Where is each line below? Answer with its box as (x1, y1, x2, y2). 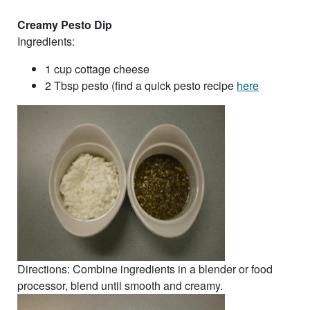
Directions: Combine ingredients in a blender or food (17, 260, 273, 277)
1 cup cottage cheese (45, 60, 149, 77)
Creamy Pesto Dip (17, 16, 112, 33)
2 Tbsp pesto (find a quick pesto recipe (45, 77, 237, 93)
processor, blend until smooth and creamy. (17, 277, 223, 293)
